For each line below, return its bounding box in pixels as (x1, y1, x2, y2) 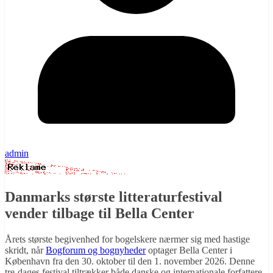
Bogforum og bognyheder (46, 245, 146, 256)
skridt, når (5, 245, 46, 256)
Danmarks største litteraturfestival (5, 189, 222, 205)
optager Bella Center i (146, 245, 232, 256)
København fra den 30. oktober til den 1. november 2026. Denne (5, 256, 255, 267)
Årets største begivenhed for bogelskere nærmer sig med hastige (5, 234, 250, 245)
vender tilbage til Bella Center (5, 205, 194, 222)
